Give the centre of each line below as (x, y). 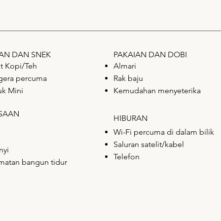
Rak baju (128, 78)
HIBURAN (130, 118)
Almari (125, 66)
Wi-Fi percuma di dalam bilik (164, 132)
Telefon (127, 156)
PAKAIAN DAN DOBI (150, 54)
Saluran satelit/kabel (149, 144)
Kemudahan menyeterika (157, 90)
